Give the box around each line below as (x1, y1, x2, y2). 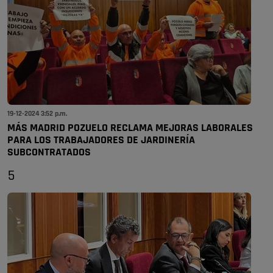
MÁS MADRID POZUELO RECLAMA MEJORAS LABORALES (7, 122, 253, 134)
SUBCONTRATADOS (7, 146, 91, 158)
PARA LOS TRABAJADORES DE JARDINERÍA (7, 134, 195, 146)
